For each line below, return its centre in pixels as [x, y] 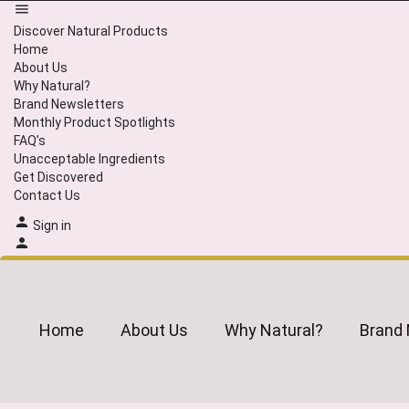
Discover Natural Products [91, 31]
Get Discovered [58, 177]
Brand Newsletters [69, 104]
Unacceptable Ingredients [89, 159]
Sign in [52, 225]
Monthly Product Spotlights [94, 122]
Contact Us [47, 195]
